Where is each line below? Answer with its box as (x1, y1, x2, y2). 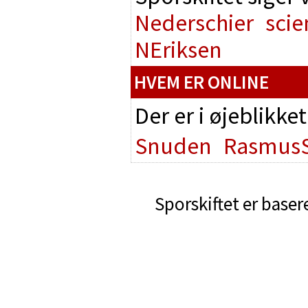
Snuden (135, 131, 212, 160)
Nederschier (135, 8, 254, 37)
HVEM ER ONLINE (134, 70, 269, 93)
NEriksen (135, 34, 222, 64)
